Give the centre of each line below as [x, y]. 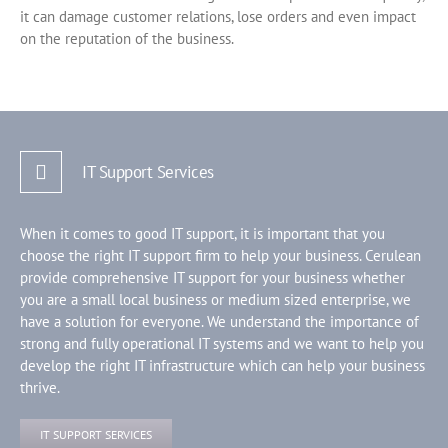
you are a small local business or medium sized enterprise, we [215, 299]
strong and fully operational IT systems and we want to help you [222, 343]
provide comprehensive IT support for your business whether [212, 277]
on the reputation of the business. [127, 39]
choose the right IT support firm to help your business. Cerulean [220, 255]
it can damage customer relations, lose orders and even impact [218, 17]
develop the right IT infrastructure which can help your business [222, 365]
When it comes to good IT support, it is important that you [202, 233]
